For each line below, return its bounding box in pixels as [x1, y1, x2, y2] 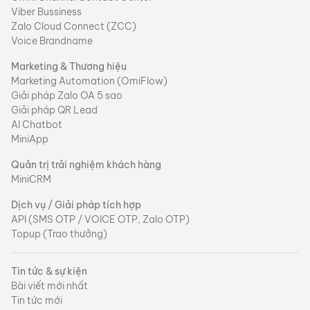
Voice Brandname [11, 34, 93, 47]
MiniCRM [11, 172, 51, 185]
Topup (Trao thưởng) [11, 227, 107, 240]
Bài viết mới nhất [11, 279, 88, 292]
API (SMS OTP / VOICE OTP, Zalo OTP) [11, 212, 190, 226]
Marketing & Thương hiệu [11, 60, 127, 73]
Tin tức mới [11, 293, 62, 307]
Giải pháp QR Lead [11, 103, 98, 116]
